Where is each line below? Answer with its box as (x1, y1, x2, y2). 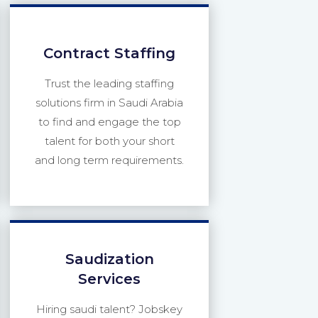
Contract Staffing (43, 45, 175, 62)
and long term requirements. (35, 153, 184, 167)
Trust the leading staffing (45, 77, 174, 90)
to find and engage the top (38, 115, 181, 128)
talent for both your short (44, 134, 175, 148)
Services (78, 270, 141, 287)
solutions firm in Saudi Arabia (35, 96, 183, 109)
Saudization (65, 251, 154, 268)
